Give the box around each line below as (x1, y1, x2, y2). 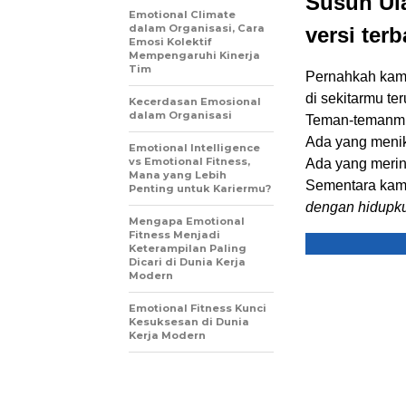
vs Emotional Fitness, (129, 155, 250, 169)
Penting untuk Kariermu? (129, 182, 271, 196)
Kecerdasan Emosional (129, 95, 261, 109)
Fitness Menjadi (129, 228, 220, 242)
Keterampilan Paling (129, 242, 246, 256)
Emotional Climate (129, 8, 236, 22)
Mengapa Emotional (129, 215, 245, 228)
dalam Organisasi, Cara (129, 22, 265, 35)
